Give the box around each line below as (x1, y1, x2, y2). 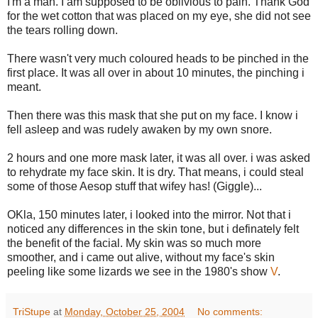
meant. (7, 80, 41, 93)
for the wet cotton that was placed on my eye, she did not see (7, 9, 311, 22)
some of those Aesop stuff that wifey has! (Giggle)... (7, 180, 262, 192)
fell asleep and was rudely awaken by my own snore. (7, 123, 272, 136)
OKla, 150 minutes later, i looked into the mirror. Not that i (7, 208, 291, 221)
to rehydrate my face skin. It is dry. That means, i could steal (7, 165, 304, 178)
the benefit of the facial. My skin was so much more (7, 236, 261, 249)
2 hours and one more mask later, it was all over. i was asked (7, 151, 310, 164)
